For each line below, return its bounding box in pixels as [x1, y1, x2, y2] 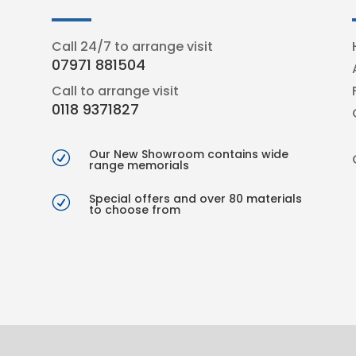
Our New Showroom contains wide [88, 145, 288, 162]
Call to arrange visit [51, 81, 179, 100]
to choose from [88, 201, 180, 218]
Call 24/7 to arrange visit [51, 37, 213, 56]
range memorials [88, 157, 189, 173]
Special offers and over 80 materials [88, 190, 302, 207]
